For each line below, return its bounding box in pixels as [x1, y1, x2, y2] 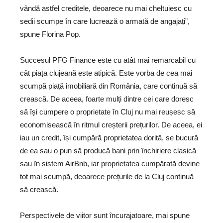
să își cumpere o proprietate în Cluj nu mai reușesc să [20, 108, 195, 116]
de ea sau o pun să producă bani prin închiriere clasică [20, 146, 196, 155]
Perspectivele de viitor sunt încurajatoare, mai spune [20, 211, 190, 220]
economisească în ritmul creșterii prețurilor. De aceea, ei [20, 120, 202, 129]
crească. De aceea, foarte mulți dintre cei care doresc [20, 95, 194, 103]
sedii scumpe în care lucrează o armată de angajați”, [20, 17, 190, 25]
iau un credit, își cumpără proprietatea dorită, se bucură [20, 133, 198, 142]
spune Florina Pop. [20, 30, 81, 38]
